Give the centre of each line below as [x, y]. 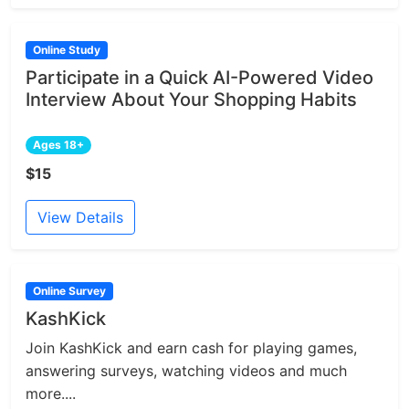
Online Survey [69, 290]
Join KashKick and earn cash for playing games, [191, 348]
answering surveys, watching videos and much [186, 371]
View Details [80, 217]
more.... [51, 394]
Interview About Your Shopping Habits [191, 99]
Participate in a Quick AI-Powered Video [199, 77]
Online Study [66, 49]
